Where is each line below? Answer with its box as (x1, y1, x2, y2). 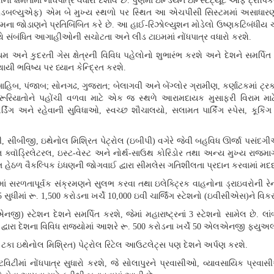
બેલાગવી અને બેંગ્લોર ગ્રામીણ (113, 81, 218, 91)
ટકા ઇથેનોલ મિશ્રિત (1, 240, 73, 250)
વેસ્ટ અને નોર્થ (76, 149, 128, 158)
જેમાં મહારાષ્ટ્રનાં (126, 210, 189, 220)
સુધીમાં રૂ (4, 191, 36, 201)
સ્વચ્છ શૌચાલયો (105, 106, 166, 116)
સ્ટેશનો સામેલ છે (196, 210, 257, 220)
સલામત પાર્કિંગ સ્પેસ (171, 106, 245, 116)
